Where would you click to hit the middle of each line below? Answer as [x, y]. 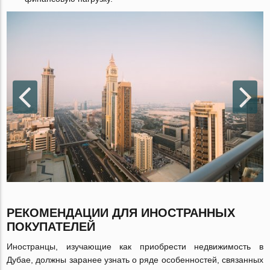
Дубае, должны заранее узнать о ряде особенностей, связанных [135, 260]
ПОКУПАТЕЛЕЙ [51, 227]
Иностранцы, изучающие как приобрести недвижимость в [135, 247]
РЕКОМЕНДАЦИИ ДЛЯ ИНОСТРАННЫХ [121, 213]
